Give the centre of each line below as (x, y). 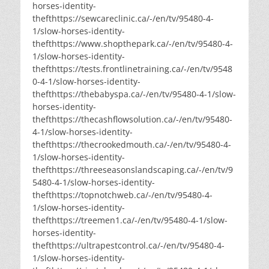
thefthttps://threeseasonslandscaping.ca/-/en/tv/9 (133, 170)
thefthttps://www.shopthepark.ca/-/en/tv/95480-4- (133, 44)
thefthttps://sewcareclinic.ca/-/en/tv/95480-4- (123, 19)
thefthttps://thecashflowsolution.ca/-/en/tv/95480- (132, 119)
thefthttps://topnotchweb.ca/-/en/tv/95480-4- (122, 195)
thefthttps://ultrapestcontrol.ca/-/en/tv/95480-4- (128, 246)
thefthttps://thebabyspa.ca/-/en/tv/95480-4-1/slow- (134, 94)
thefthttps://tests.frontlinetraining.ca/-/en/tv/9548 (132, 69)
